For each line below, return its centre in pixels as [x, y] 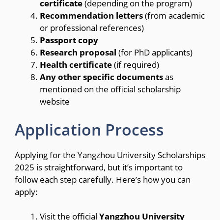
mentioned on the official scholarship [110, 89]
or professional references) [92, 28]
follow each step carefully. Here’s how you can [103, 179]
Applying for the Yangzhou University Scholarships [110, 155]
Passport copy [69, 40]
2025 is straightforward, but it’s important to [99, 167]
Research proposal [78, 53]
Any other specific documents [101, 77]
